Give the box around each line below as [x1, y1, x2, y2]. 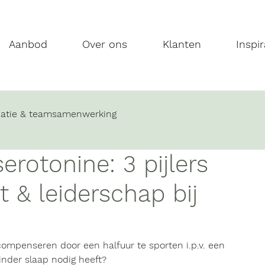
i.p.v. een [183, 240, 228, 251]
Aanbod [9, 38, 48, 50]
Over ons [82, 38, 128, 50]
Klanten [162, 38, 201, 50]
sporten [149, 240, 183, 251]
